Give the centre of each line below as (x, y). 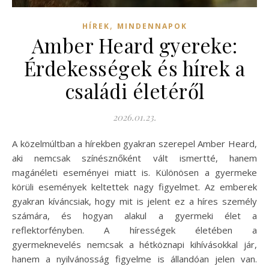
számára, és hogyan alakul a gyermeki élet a (134, 215)
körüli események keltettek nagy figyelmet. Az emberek (134, 186)
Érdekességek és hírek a (134, 68)
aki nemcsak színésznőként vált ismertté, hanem (134, 158)
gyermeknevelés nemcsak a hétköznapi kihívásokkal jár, (134, 244)
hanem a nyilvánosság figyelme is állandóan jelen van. (134, 258)
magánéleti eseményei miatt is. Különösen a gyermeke (134, 172)
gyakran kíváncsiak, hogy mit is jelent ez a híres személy (134, 201)
